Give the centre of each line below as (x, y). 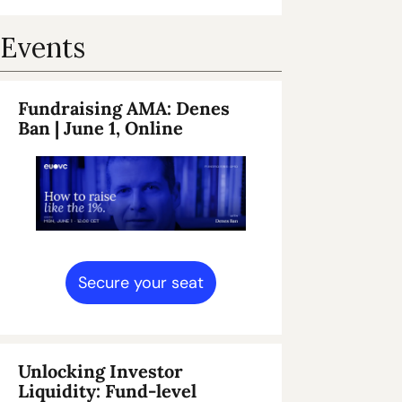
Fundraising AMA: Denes (124, 108)
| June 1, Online (119, 127)
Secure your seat (140, 283)
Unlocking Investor (100, 371)
